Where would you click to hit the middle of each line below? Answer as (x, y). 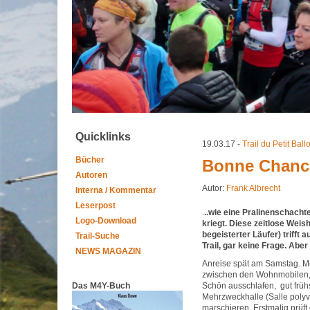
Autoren (91, 175)
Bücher (90, 160)
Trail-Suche (98, 236)
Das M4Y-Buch (101, 286)
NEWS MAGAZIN (108, 251)
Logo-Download (106, 221)
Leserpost (95, 206)
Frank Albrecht (253, 188)
